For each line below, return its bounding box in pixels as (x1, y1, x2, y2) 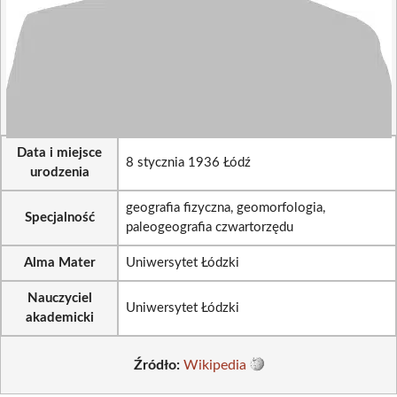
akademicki (25, 311, 94, 324)
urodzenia (29, 166, 90, 179)
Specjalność (24, 211, 95, 224)
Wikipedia (183, 357, 246, 372)
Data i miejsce (17, 146, 102, 160)
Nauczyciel (27, 292, 92, 305)
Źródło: (133, 357, 180, 372)
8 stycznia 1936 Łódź (126, 156, 251, 169)
